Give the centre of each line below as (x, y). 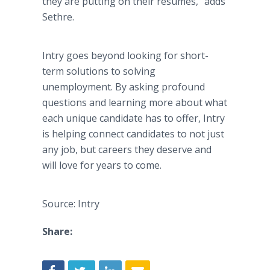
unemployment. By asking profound (124, 87)
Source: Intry (71, 204)
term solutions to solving (99, 71)
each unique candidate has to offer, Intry (133, 118)
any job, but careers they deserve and (127, 149)
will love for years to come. (102, 165)
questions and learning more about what (135, 102)
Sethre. (58, 17)
